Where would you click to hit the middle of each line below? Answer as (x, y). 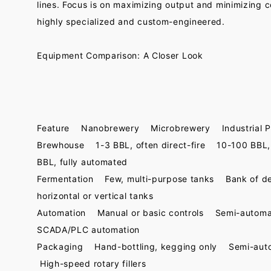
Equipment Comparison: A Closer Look (120, 55)
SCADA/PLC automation (89, 230)
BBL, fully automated (83, 162)
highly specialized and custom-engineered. (131, 21)
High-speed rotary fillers (92, 263)
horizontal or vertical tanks (95, 196)
